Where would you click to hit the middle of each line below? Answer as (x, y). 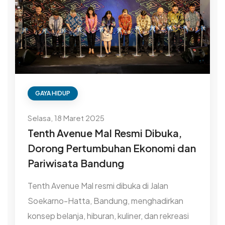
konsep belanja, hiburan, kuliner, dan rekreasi (108, 216)
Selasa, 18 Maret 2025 (66, 118)
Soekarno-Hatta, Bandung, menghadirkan (105, 201)
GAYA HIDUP (53, 93)
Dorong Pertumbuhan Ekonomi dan (112, 148)
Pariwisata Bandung (76, 163)
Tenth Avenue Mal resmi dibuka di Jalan (98, 186)
